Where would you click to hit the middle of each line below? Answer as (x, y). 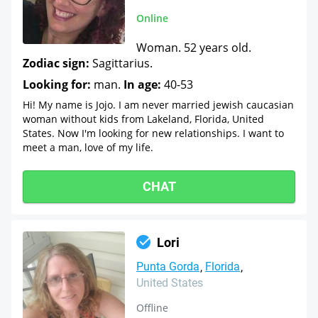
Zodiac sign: (56, 63)
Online (152, 18)
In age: (142, 84)
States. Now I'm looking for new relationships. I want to (153, 133)
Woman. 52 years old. (194, 48)
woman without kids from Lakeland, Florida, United (143, 119)
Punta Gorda (168, 267)
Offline (152, 308)
